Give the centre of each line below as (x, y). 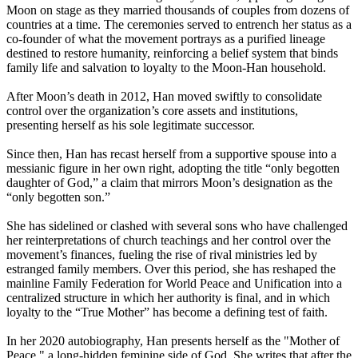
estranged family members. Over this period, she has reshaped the (171, 269)
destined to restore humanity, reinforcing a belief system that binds (172, 54)
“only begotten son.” (58, 197)
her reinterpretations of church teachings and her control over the (169, 241)
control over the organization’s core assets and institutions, (152, 111)
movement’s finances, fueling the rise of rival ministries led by (162, 255)
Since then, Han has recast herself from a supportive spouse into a (171, 154)
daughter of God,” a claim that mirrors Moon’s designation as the (169, 183)
